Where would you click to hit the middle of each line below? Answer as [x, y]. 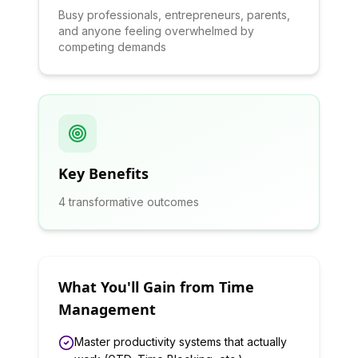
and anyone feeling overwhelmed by [156, 31]
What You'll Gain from [139, 287]
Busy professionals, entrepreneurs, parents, [174, 15]
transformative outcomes [132, 202]
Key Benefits [103, 173]
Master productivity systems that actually [181, 342]
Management [107, 309]
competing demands [112, 47]
